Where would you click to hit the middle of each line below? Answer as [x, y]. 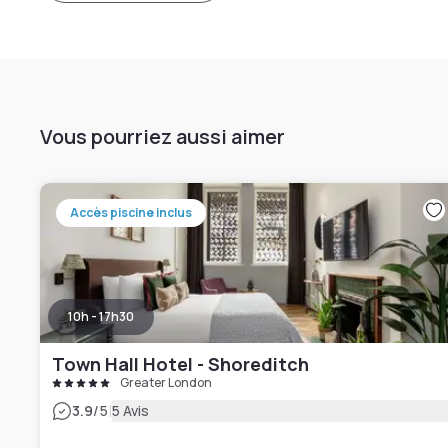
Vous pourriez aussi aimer [162, 136]
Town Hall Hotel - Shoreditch [180, 364]
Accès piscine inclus [131, 212]
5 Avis [130, 410]
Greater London [166, 382]
